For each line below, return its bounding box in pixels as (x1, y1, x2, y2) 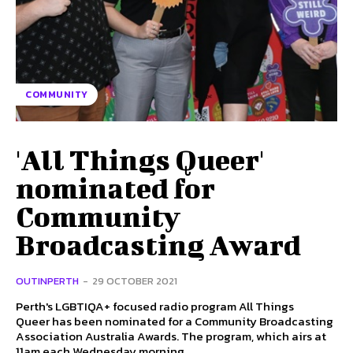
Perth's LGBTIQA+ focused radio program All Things (16, 296, 294, 315)
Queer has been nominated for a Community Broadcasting (16, 311, 333, 330)
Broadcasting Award (16, 227, 301, 261)
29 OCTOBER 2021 (92, 273, 177, 288)
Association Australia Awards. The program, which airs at (16, 326, 181, 345)
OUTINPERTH (16, 273, 79, 288)
